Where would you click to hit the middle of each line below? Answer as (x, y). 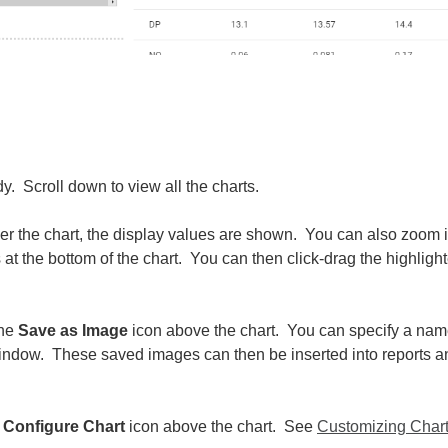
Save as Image (73, 330)
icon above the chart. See (223, 426)
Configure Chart (66, 426)
